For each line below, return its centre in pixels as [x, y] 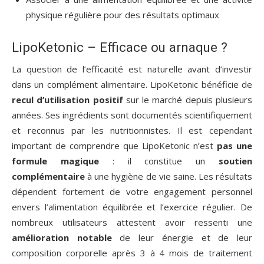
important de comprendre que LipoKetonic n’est [114, 146]
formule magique [55, 161]
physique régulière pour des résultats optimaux [123, 15]
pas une [235, 146]
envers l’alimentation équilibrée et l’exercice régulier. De [132, 207]
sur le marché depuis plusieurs [188, 100]
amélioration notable [62, 238]
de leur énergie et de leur [182, 238]
